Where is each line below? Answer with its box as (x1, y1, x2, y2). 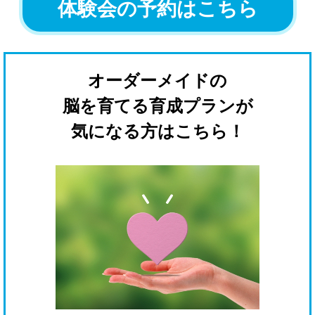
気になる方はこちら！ (70, 122, 245, 141)
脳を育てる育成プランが (62, 96, 253, 115)
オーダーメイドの (88, 71, 227, 90)
